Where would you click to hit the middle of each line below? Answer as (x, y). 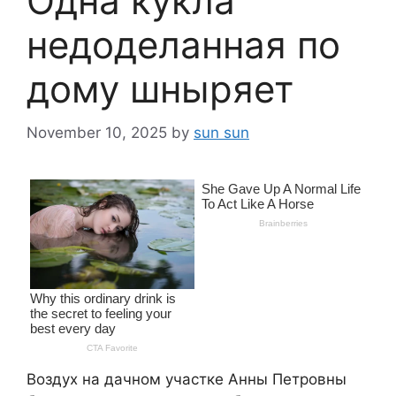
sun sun (221, 132)
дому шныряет (160, 89)
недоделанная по (183, 45)
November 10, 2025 (97, 132)
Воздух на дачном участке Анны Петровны (187, 379)
